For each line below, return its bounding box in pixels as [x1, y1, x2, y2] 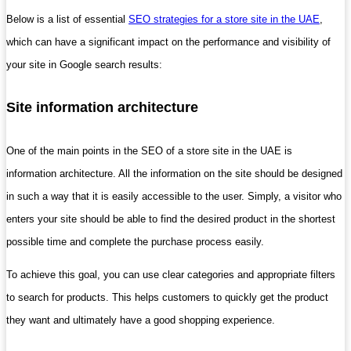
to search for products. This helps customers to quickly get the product [6, 291, 328, 303]
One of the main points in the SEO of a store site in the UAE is [6, 144, 292, 157]
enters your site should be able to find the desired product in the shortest [6, 212, 335, 225]
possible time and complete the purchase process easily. [6, 235, 264, 248]
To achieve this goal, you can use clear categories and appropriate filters [6, 268, 335, 280]
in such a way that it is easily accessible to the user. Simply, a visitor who [6, 190, 342, 202]
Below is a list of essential [6, 13, 128, 25]
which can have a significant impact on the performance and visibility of [6, 35, 331, 48]
